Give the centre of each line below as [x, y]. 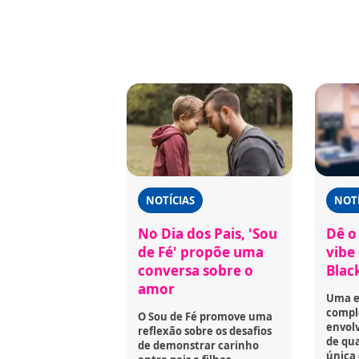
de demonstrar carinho [198, 346]
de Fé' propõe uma [201, 252]
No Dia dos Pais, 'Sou [208, 234]
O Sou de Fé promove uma [205, 317]
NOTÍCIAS [170, 201]
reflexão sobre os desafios [205, 331]
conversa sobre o [196, 271]
